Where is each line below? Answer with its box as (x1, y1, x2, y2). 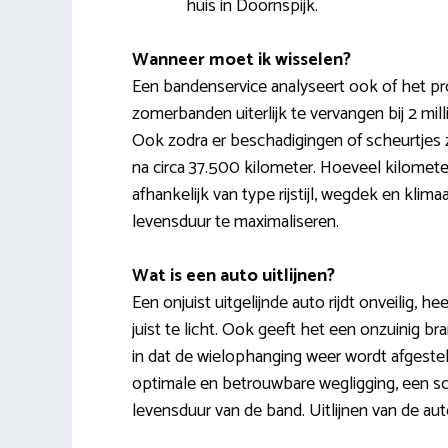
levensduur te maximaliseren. (132, 206, 339, 237)
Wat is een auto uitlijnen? (132, 260, 335, 291)
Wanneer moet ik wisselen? (132, 44, 351, 75)
